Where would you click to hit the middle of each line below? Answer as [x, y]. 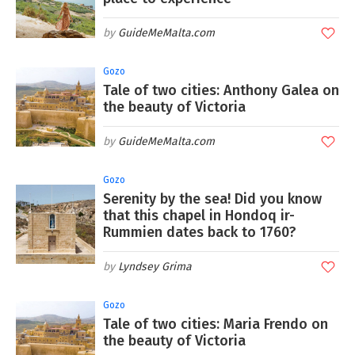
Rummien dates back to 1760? [200, 233]
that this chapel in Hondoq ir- [199, 216]
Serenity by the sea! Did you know [212, 199]
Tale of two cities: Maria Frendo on [216, 324]
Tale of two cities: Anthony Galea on [221, 91]
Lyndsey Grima [155, 267]
